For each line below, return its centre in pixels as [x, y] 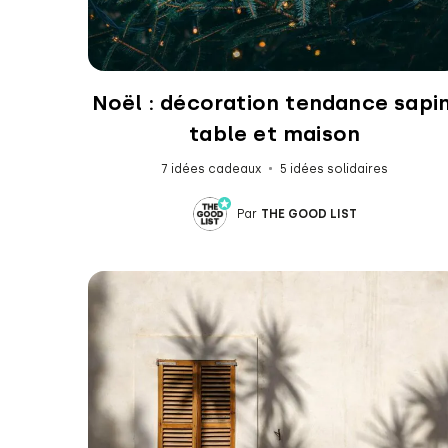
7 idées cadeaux [211, 168]
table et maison [275, 133]
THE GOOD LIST [308, 213]
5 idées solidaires [334, 168]
